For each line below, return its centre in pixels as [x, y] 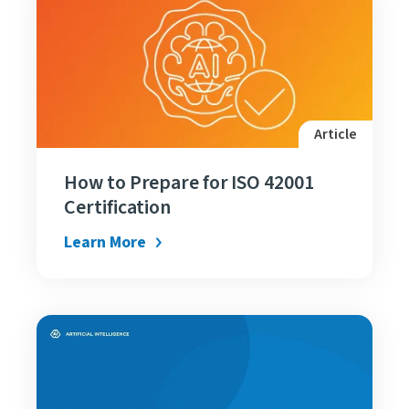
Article [336, 134]
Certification [118, 207]
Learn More [105, 242]
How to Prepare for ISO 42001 [189, 182]
